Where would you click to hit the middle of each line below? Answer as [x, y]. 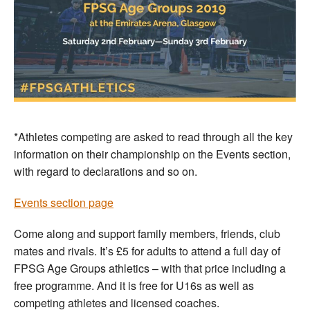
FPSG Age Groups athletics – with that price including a [150, 268]
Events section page [64, 202]
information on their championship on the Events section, [152, 154]
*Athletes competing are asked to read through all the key [153, 136]
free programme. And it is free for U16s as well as [134, 285]
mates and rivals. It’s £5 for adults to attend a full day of [147, 250]
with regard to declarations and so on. [106, 171]
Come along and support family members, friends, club [147, 233]
